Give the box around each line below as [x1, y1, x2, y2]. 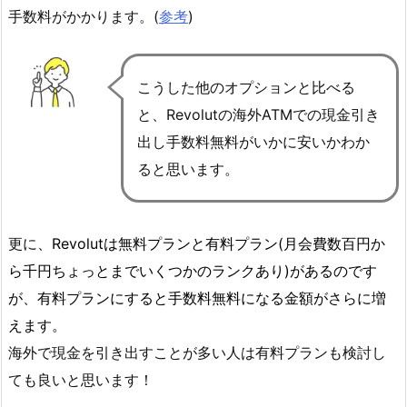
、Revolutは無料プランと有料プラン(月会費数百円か [37, 234, 385, 253]
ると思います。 [137, 160, 239, 179]
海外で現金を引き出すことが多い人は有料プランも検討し [8, 343, 386, 362]
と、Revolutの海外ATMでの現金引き [137, 105, 380, 124]
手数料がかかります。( [8, 7, 159, 26]
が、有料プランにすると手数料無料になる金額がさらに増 [8, 289, 386, 308]
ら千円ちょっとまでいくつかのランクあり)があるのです [8, 262, 377, 281]
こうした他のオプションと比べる [137, 78, 355, 97]
